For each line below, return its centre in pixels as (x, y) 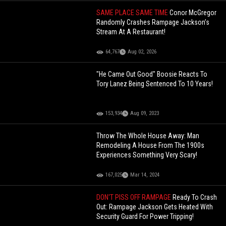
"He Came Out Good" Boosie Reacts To (152, 74)
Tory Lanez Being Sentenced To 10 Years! (155, 84)
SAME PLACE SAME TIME (133, 13)
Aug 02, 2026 (142, 52)
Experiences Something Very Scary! (147, 155)
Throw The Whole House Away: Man (148, 136)
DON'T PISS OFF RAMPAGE (135, 197)
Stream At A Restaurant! (131, 32)
